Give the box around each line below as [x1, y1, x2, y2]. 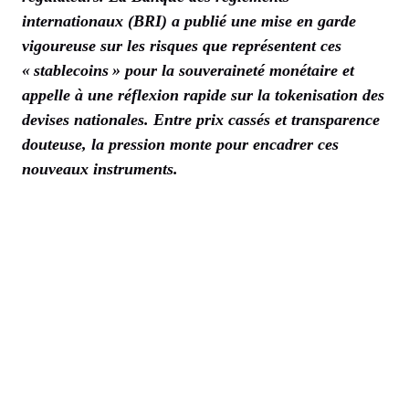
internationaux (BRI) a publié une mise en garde [22, 12, 356, 31]
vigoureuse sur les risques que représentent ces [22, 37, 341, 56]
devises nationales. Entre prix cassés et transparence [22, 110, 380, 130]
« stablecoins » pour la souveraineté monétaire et [22, 61, 354, 80]
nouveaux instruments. [22, 160, 178, 179]
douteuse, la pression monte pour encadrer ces [22, 135, 339, 154]
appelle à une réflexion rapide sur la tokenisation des [22, 86, 384, 105]
